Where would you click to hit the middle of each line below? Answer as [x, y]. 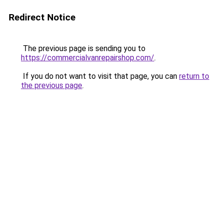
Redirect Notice [42, 17]
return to [194, 76]
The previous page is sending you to [83, 48]
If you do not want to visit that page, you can [100, 76]
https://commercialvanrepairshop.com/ [88, 58]
